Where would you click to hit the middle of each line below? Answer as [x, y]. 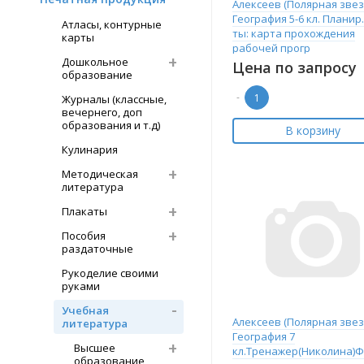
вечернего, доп [102, 112]
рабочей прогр [271, 48]
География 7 [264, 336]
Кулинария [90, 149]
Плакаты [84, 211]
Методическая [100, 174]
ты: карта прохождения [294, 33]
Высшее [95, 348]
